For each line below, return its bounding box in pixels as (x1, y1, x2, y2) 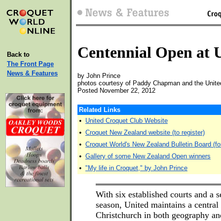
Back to (7, 51, 30, 58)
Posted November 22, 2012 (77, 87, 155, 94)
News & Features (7, 70, 58, 77)
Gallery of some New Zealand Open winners (85, 152, 211, 160)
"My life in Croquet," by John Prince (85, 164, 187, 172)
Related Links (79, 106, 120, 113)
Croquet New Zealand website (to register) (85, 129, 205, 136)
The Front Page (7, 60, 54, 68)
